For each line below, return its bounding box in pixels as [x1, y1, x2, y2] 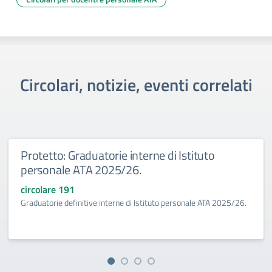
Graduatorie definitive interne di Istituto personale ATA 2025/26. [21, 196, 246, 209]
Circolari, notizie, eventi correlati [19, 72, 253, 98]
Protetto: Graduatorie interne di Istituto [21, 146, 215, 165]
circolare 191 [21, 182, 75, 197]
